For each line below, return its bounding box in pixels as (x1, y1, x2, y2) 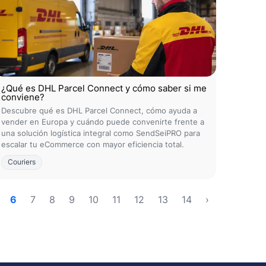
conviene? (1, 91, 45, 103)
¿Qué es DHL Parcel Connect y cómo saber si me (1, 83, 207, 94)
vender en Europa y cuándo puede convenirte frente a (1, 117, 204, 126)
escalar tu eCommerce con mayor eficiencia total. (1, 140, 184, 149)
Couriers (8, 158, 36, 166)
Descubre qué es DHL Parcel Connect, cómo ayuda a (1, 106, 197, 115)
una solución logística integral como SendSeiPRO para (1, 128, 200, 138)
